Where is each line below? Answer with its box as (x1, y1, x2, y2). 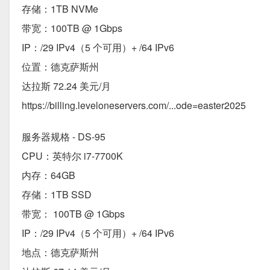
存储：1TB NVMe (22, 2, 98, 16)
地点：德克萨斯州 (22, 245, 99, 260)
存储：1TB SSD (22, 187, 92, 202)
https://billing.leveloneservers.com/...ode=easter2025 (22, 98, 246, 113)
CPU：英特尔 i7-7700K (22, 149, 123, 163)
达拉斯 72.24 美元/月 (22, 79, 111, 93)
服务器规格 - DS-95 (22, 130, 105, 144)
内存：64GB (22, 168, 75, 183)
